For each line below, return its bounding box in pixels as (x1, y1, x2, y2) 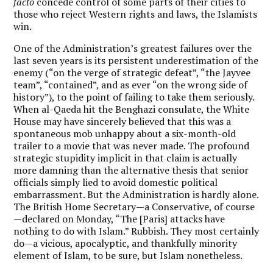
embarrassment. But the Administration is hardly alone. (13, 187, 259, 201)
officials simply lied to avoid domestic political (13, 175, 218, 189)
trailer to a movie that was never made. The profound (13, 138, 250, 152)
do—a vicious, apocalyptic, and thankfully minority (13, 236, 238, 250)
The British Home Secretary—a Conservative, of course (13, 199, 255, 213)
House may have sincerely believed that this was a (13, 114, 232, 128)
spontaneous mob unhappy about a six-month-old (13, 126, 236, 140)
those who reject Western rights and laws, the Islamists (13, 7, 258, 21)
